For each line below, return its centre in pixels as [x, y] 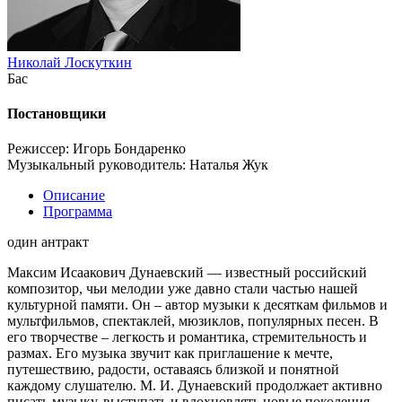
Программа [78, 212]
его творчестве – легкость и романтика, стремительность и [187, 337]
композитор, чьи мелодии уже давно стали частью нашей [183, 289]
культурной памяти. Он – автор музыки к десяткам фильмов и [197, 305]
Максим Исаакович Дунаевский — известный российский [187, 273]
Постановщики [57, 114]
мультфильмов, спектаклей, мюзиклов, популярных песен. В [193, 321]
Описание [74, 196]
